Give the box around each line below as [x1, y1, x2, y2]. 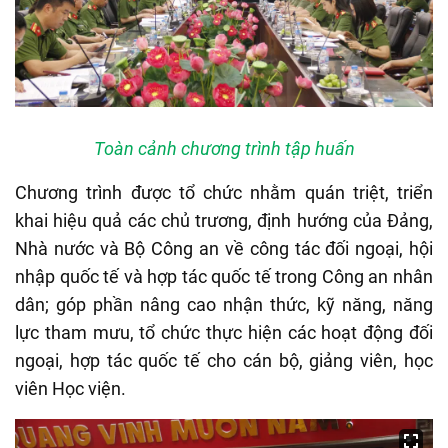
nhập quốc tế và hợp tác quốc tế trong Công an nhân [15, 265, 433, 287]
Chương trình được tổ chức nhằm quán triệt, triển [15, 181, 433, 203]
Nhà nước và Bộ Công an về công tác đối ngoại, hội [15, 237, 433, 259]
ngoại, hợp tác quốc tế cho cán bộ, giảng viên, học [15, 349, 433, 371]
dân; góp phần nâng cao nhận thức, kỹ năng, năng [15, 293, 433, 315]
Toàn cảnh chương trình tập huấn [93, 137, 355, 159]
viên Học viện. [15, 377, 126, 399]
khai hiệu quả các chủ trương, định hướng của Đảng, [15, 209, 433, 231]
